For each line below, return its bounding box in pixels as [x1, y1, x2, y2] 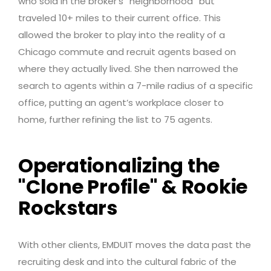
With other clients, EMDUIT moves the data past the [18, 238, 251, 251]
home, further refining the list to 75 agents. [18, 113, 212, 126]
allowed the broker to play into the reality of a [18, 28, 225, 41]
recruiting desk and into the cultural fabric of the [18, 255, 237, 268]
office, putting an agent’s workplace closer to [18, 96, 224, 109]
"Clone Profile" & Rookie [18, 172, 247, 200]
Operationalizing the [18, 151, 220, 179]
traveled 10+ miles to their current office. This [18, 11, 221, 24]
